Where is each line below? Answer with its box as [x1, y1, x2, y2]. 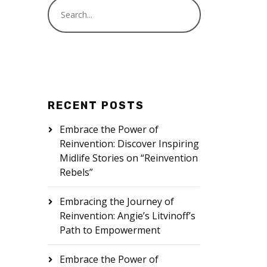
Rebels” [59, 166, 93, 179]
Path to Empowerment [59, 223, 160, 237]
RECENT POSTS [47, 99, 144, 112]
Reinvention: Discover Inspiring [59, 137, 199, 150]
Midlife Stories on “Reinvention [59, 151, 198, 164]
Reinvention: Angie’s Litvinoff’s [59, 209, 195, 222]
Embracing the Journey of [59, 195, 174, 208]
